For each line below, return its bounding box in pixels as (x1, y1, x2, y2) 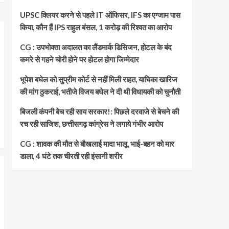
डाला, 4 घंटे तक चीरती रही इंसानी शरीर (19, 151, 123, 161)
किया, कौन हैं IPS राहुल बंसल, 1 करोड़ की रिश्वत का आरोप (19, 22, 172, 32)
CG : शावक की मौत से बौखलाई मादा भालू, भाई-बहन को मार (19, 139, 174, 149)
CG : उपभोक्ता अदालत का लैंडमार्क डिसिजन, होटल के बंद (19, 42, 172, 52)
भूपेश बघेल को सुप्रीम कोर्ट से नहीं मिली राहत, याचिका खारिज (19, 75, 177, 84)
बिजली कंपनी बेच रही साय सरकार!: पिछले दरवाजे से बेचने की (19, 107, 179, 117)
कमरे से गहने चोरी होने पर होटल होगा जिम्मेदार (19, 55, 139, 64)
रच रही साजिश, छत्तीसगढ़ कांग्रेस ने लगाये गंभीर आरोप (19, 119, 163, 129)
